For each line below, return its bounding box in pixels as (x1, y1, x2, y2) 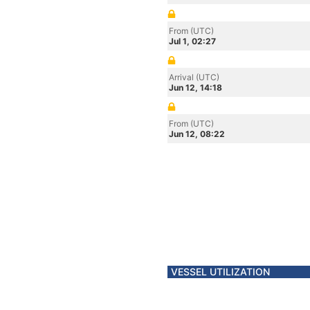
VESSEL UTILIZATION (171, 266, 270, 277)
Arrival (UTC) (169, 72, 219, 82)
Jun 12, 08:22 (169, 129, 225, 139)
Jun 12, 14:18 (169, 82, 222, 93)
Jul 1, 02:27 (169, 36, 216, 46)
